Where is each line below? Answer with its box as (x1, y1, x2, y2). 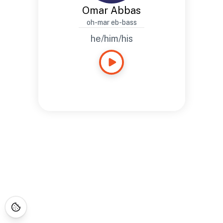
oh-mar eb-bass (86, 18, 137, 26)
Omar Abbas (82, 4, 141, 16)
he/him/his (90, 33, 133, 44)
